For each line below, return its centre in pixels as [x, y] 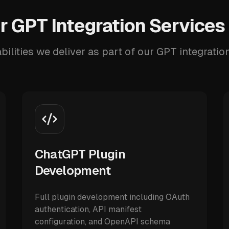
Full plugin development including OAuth [112, 197]
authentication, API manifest [88, 209]
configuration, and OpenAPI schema [102, 222]
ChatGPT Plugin [80, 154]
